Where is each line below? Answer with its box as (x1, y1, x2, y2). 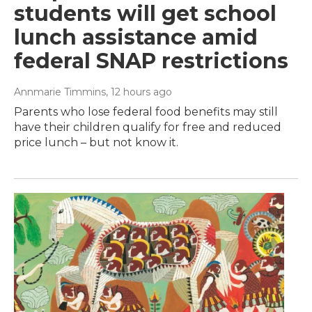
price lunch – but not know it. (14, 136, 178, 150)
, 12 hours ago (106, 86, 172, 99)
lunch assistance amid (14, 24, 258, 51)
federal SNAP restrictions (14, 48, 288, 75)
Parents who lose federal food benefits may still (14, 105, 278, 119)
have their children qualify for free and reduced (14, 120, 281, 134)
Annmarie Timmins (14, 86, 106, 99)
